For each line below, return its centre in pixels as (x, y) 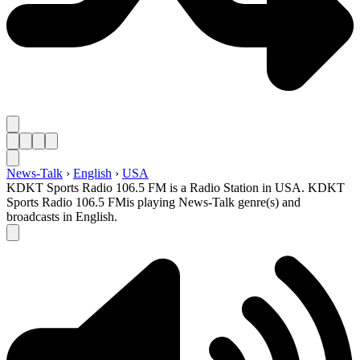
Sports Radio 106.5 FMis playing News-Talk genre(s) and (153, 202)
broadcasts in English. (62, 217)
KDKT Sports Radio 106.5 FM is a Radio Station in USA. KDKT (176, 188)
